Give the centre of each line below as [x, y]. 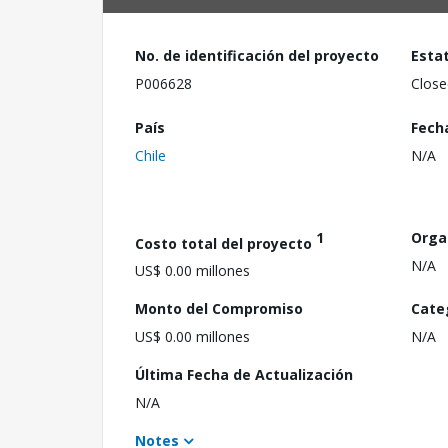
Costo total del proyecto [225, 243]
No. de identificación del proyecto [257, 55]
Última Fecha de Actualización [244, 375]
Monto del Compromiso [219, 309]
